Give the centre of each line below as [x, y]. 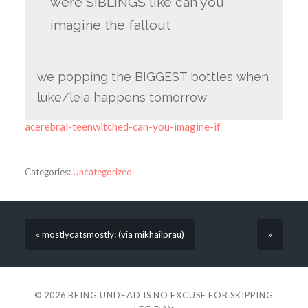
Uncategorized [102, 172]
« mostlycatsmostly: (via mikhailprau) [110, 234]
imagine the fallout [112, 25]
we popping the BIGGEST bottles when [153, 76]
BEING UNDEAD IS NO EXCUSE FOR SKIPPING [171, 295]
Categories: [47, 172]
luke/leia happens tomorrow [122, 97]
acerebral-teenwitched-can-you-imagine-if [122, 126]
